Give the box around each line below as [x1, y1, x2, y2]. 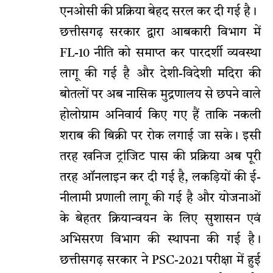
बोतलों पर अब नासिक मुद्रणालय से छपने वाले [60, 89, 261, 102]
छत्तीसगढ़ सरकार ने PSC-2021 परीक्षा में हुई [60, 255, 261, 268]
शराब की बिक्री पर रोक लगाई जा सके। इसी [60, 130, 261, 143]
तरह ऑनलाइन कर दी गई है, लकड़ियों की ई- [60, 172, 261, 185]
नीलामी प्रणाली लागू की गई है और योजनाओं [60, 193, 261, 205]
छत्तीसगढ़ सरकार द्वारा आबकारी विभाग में [60, 27, 261, 40]
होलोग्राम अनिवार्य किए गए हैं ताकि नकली [60, 110, 261, 122]
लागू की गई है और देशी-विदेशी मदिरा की [60, 68, 261, 81]
